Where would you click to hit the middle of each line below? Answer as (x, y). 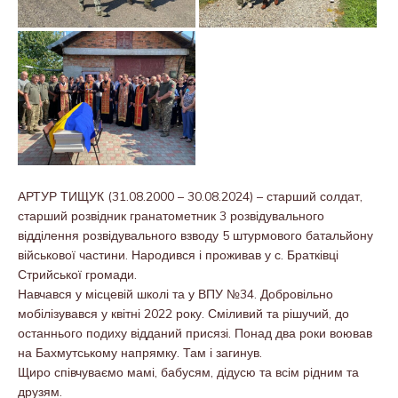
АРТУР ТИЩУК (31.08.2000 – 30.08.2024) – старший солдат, (190, 196)
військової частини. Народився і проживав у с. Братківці (178, 255)
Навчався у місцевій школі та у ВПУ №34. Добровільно (175, 294)
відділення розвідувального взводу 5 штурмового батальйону (195, 235)
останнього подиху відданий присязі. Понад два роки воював (195, 333)
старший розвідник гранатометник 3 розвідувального (171, 215)
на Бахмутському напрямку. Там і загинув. (140, 352)
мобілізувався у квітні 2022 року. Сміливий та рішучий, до (183, 313)
